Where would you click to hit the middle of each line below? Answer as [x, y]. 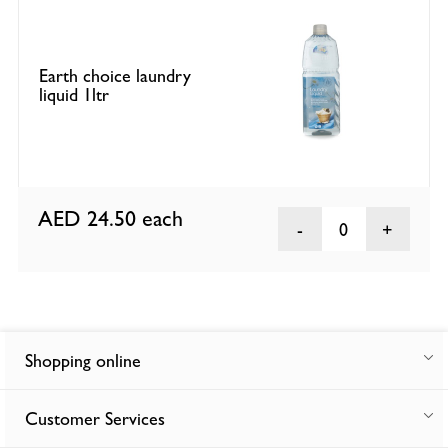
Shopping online [83, 361]
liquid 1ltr [74, 94]
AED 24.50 [90, 219]
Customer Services [95, 419]
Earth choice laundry [115, 75]
